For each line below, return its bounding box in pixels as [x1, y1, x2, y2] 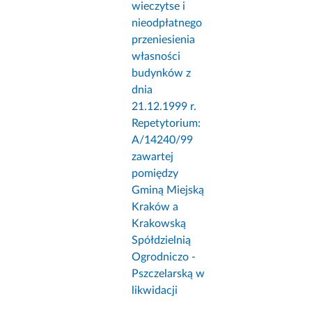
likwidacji [132, 285, 178, 297]
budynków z [132, 68, 192, 79]
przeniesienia [132, 34, 196, 46]
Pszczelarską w [132, 268, 205, 280]
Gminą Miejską [132, 185, 205, 196]
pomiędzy [132, 168, 179, 180]
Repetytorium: [132, 118, 201, 130]
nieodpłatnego [132, 17, 203, 29]
